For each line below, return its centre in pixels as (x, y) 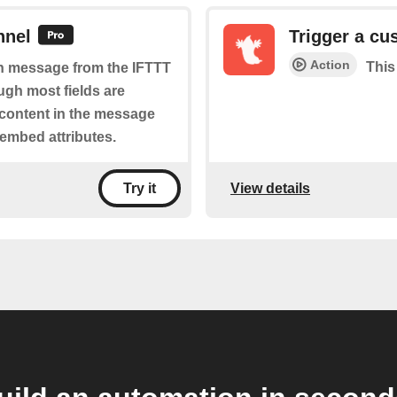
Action (330, 65)
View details (270, 188)
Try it (140, 189)
